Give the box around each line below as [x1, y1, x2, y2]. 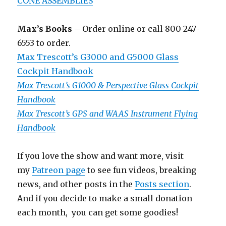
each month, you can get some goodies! [17, 207, 179, 218]
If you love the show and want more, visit [17, 151, 184, 161]
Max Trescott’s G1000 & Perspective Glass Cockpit [17, 80, 199, 91]
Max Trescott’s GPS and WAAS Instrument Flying [17, 108, 198, 119]
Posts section [135, 179, 190, 190]
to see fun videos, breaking [85, 165, 197, 176]
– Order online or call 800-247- [72, 24, 200, 34]
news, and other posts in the [17, 179, 135, 190]
